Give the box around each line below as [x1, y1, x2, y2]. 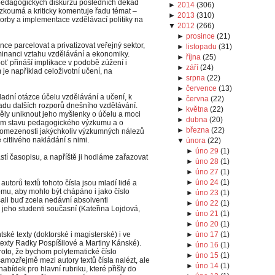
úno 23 [195, 188, 219, 197]
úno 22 [195, 199, 219, 207]
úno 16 [195, 241, 219, 249]
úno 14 [195, 261, 219, 270]
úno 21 [195, 209, 219, 218]
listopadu [186, 42, 217, 51]
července [186, 84, 217, 93]
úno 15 [195, 251, 219, 260]
